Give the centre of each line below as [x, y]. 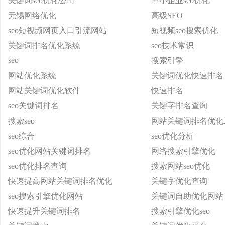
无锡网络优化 [32, 15]
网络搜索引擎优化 [183, 151]
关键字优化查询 [179, 181]
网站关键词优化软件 [44, 91]
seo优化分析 [173, 136]
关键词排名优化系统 [44, 45]
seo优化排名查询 [37, 166]
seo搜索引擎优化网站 [45, 196]
